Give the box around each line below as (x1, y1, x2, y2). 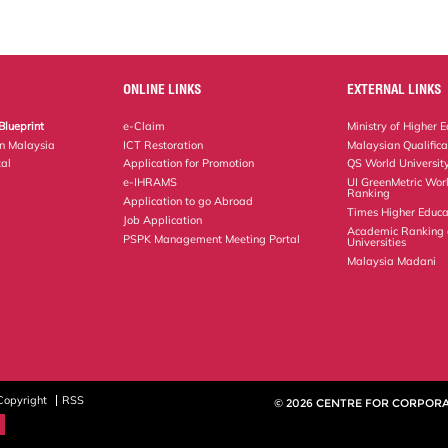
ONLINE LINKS (123, 80, 202, 97)
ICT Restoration (123, 137, 204, 152)
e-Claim (123, 118, 166, 133)
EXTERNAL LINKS (347, 80, 442, 97)
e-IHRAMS (123, 175, 178, 190)
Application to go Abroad (123, 194, 254, 209)
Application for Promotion (123, 156, 255, 171)
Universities (347, 234, 407, 249)
